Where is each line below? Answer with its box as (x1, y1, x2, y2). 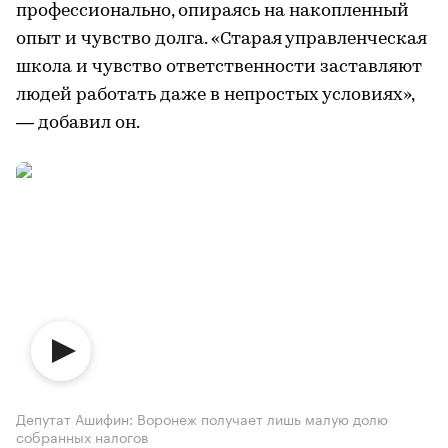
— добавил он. (16, 113, 140, 133)
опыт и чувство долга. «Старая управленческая (16, 29, 427, 49)
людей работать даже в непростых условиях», (16, 85, 414, 105)
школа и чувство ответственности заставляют (16, 57, 422, 77)
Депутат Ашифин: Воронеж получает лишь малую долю (16, 406, 388, 429)
